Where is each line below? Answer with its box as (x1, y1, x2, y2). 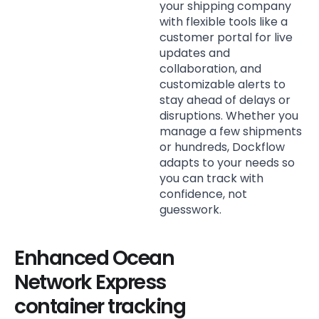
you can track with (159, 169, 263, 187)
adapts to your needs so (159, 154, 295, 171)
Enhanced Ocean (14, 244, 174, 272)
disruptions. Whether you (159, 107, 298, 124)
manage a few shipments (159, 122, 302, 140)
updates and (159, 44, 230, 61)
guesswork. (159, 201, 221, 218)
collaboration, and (159, 60, 261, 77)
